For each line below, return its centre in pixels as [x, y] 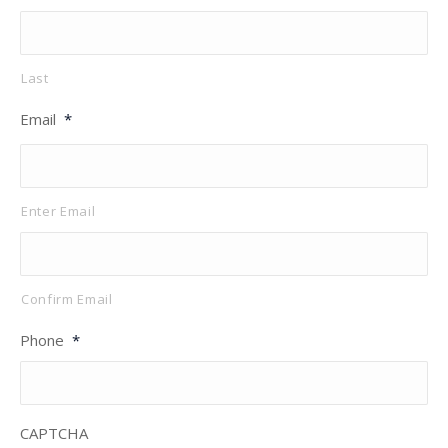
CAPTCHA [54, 432]
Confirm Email [67, 298]
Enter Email [58, 210]
